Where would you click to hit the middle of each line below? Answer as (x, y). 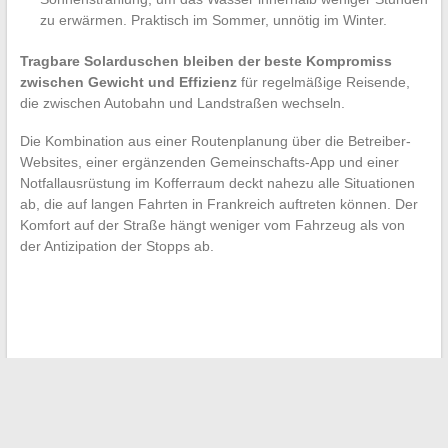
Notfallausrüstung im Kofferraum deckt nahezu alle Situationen (217, 182)
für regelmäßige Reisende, (323, 81)
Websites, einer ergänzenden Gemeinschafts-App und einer (209, 161)
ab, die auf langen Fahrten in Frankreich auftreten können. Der (218, 203)
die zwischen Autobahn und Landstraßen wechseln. (182, 102)
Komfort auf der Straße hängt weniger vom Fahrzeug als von (212, 224)
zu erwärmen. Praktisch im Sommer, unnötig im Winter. (213, 19)
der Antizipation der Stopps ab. (116, 245)
